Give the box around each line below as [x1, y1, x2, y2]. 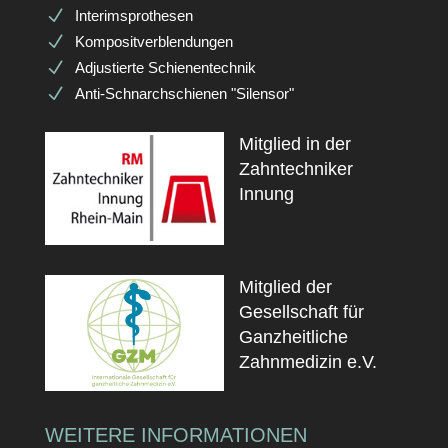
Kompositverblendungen [74, 33, 233, 50]
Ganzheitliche [238, 327, 348, 347]
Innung [238, 184, 294, 204]
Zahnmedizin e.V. [238, 352, 377, 372]
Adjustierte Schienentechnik [74, 59, 256, 76]
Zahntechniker [238, 159, 353, 179]
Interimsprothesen [74, 7, 193, 24]
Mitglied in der [238, 134, 351, 154]
